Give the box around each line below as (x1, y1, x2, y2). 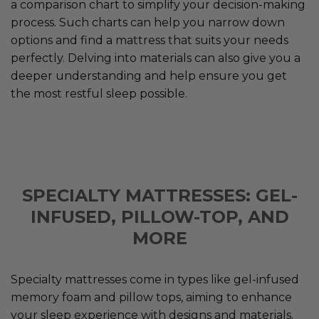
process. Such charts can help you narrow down (11, 16, 285, 30)
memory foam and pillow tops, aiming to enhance (11, 291, 292, 305)
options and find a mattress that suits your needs (11, 33, 288, 48)
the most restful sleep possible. (11, 87, 187, 101)
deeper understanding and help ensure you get (11, 69, 287, 83)
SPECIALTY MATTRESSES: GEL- (21, 185, 298, 206)
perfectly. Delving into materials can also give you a (11, 51, 300, 66)
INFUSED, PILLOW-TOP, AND (30, 206, 289, 228)
